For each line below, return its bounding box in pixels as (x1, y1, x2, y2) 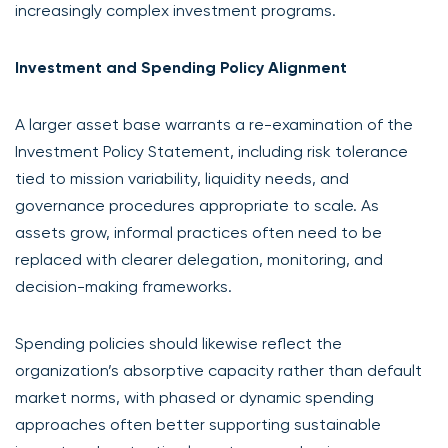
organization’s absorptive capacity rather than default (15, 360, 422, 380)
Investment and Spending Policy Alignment (15, 57, 347, 77)
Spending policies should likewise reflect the (15, 333, 342, 353)
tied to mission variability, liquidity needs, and (15, 168, 349, 188)
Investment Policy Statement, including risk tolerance (15, 141, 408, 161)
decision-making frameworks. (15, 276, 232, 296)
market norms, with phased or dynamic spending (15, 387, 374, 407)
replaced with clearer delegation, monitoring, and (15, 249, 383, 269)
